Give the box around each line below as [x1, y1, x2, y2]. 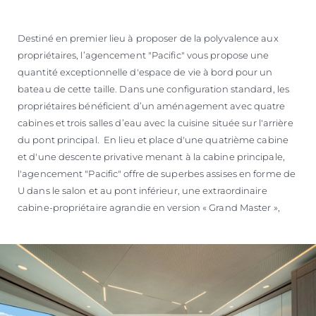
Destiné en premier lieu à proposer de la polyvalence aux [18, 32, 279, 44]
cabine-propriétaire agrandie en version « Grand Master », [18, 201, 280, 213]
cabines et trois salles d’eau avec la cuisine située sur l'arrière [18, 116, 293, 128]
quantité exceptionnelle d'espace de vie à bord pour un [18, 66, 273, 78]
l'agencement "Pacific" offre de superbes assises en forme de [18, 167, 296, 179]
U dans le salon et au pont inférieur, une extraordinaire [18, 184, 267, 196]
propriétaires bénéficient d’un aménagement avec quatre [18, 99, 286, 111]
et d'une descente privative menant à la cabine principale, [18, 150, 285, 162]
